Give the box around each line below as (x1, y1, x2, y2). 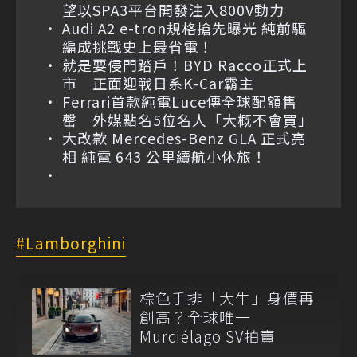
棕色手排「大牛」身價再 (139, 287, 315, 308)
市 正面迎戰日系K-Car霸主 (62, 73, 254, 93)
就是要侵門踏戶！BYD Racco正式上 (62, 54, 308, 75)
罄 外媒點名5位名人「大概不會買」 (62, 109, 313, 130)
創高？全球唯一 (139, 306, 251, 328)
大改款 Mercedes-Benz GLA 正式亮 (62, 127, 306, 148)
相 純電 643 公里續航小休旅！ (62, 146, 267, 167)
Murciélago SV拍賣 (139, 325, 276, 347)
